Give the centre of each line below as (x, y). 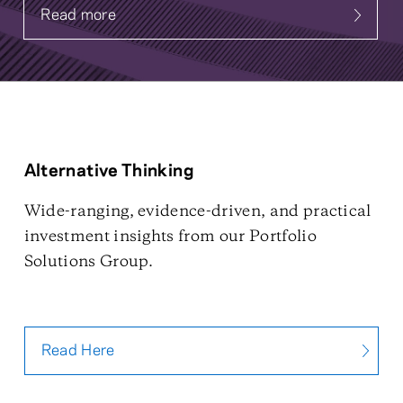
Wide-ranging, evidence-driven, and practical (197, 211)
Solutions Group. (89, 262)
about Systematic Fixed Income (151, 25)
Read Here (78, 351)
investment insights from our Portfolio (170, 237)
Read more (79, 15)
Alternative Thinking (108, 172)
